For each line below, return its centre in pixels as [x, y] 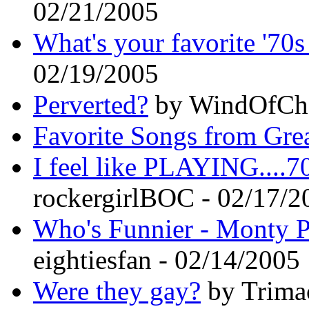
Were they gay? [117, 290]
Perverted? [91, 104]
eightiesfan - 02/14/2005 [167, 259]
